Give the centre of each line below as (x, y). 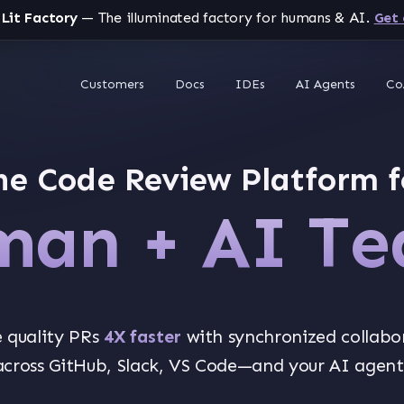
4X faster (142, 336)
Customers (112, 84)
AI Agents (326, 84)
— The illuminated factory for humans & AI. (223, 18)
